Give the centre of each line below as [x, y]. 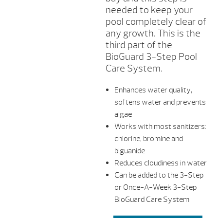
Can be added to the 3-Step [159, 175]
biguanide [129, 151]
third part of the [139, 45]
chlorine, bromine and [148, 139]
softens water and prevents [160, 102]
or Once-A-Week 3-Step [155, 188]
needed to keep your [149, 10]
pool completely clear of [156, 22]
